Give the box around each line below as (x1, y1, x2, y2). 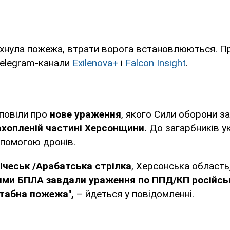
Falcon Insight (125, 57, 186, 69)
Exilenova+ (72, 57, 118, 69)
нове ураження (50, 108, 121, 121)
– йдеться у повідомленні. (76, 188, 194, 200)
